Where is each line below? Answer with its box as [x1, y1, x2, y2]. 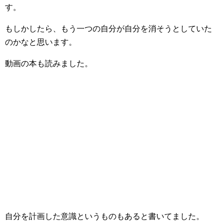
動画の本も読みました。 [5, 59, 93, 68]
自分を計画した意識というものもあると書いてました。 [5, 212, 204, 221]
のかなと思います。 [5, 37, 77, 46]
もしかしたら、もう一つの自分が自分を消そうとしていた [5, 24, 212, 33]
